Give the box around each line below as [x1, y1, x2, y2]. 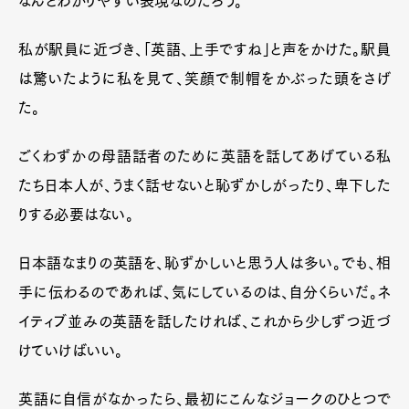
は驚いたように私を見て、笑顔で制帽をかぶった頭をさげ [18, 70, 391, 86]
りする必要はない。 [18, 206, 134, 222]
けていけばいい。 [18, 342, 123, 358]
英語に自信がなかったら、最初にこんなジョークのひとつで [18, 391, 391, 406]
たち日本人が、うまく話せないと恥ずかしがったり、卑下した [18, 177, 391, 193]
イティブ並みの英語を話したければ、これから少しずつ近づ [18, 313, 391, 329]
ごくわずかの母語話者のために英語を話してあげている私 [18, 148, 391, 163]
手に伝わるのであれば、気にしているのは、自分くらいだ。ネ [18, 284, 391, 299]
